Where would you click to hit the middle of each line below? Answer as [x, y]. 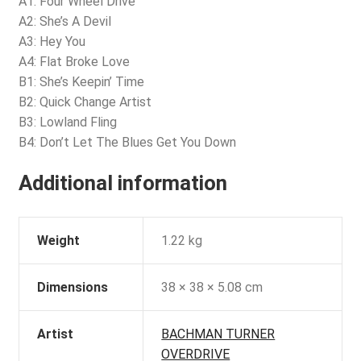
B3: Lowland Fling [67, 122]
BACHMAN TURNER [218, 334]
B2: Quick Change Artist [85, 102]
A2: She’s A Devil [64, 22]
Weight [59, 240]
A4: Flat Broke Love [74, 62]
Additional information [122, 183]
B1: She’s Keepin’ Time [81, 82]
